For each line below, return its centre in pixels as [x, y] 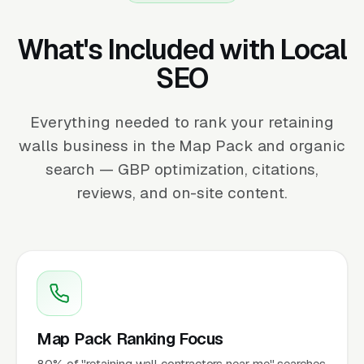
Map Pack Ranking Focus [130, 338]
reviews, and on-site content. [182, 193]
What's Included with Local [182, 49]
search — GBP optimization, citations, [182, 169]
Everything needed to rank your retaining [182, 122]
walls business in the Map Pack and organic [182, 145]
